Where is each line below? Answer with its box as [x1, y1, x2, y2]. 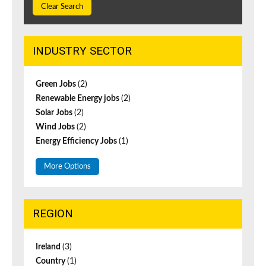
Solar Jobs [36, 109, 74, 118]
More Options [44, 163, 91, 171]
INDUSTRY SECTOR [33, 44, 132, 58]
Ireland [36, 243, 62, 252]
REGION [33, 207, 73, 221]
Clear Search [41, 3, 83, 11]
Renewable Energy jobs [36, 94, 121, 103]
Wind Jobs [36, 123, 77, 132]
